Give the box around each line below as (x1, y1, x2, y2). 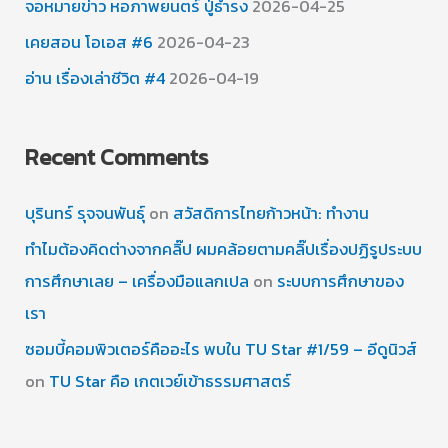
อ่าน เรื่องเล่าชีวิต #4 (25, 65, 166, 90)
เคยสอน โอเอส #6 (25, 29, 154, 54)
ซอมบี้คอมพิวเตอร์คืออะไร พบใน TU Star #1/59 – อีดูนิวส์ (25, 336, 418, 361)
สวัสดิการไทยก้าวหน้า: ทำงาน (173, 200, 370, 225)
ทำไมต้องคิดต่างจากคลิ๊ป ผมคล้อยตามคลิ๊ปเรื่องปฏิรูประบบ (25, 236, 423, 261)
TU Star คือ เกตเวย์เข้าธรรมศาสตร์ (49, 368, 292, 393)
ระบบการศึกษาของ (277, 268, 405, 293)
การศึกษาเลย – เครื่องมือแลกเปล (25, 268, 250, 293)
